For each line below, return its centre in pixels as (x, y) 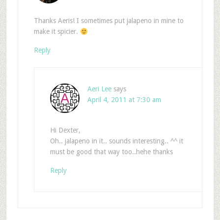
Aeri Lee (99, 89)
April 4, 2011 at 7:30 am (124, 100)
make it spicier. (57, 32)
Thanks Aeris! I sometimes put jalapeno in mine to (109, 21)
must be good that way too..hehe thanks (111, 152)
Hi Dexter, (65, 130)
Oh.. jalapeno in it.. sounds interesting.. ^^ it (116, 141)
